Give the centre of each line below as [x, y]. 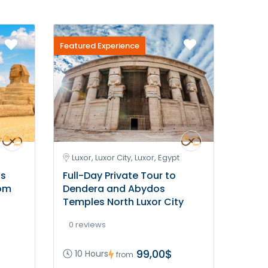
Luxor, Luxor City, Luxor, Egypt [126, 158]
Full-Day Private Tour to [119, 176]
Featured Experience [100, 46]
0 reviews [87, 225]
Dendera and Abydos [114, 189]
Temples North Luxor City [123, 202]
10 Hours [92, 254]
